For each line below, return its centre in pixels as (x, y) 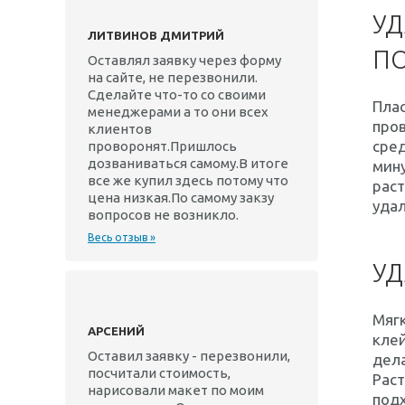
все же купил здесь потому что (188, 180)
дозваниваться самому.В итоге (188, 163)
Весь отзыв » (122, 237)
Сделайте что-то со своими (177, 94)
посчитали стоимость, (159, 373)
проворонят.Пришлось (162, 146)
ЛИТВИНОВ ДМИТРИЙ (156, 35)
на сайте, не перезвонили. (173, 77)
